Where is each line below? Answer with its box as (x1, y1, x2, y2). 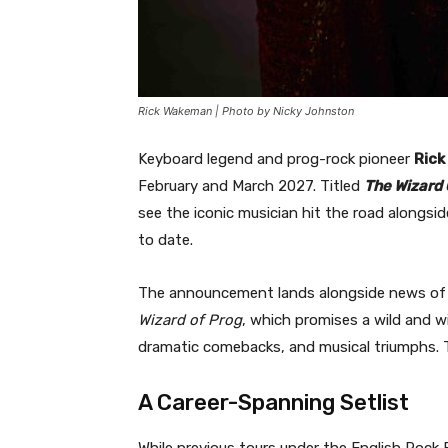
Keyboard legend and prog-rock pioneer (138, 149, 414, 168)
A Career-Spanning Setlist (138, 388, 409, 416)
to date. (138, 230, 193, 249)
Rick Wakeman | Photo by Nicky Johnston (138, 103, 354, 118)
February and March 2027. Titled (138, 176, 364, 195)
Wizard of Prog (138, 310, 242, 329)
